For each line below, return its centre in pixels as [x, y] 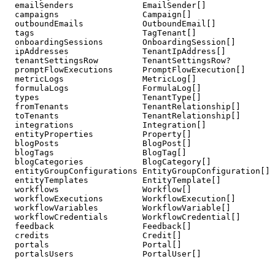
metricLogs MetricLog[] [101, 79]
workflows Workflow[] [98, 190]
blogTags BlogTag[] [96, 153]
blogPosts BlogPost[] [98, 144]
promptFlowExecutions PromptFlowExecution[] [125, 70]
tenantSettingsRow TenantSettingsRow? [118, 61]
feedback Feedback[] [98, 227]
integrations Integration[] [106, 125]
